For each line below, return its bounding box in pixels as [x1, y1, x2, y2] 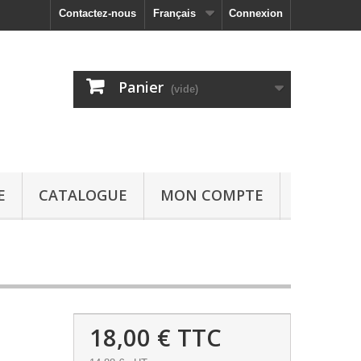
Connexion [229, 7, 283, 19]
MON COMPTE [160, 185, 263, 205]
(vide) [171, 83, 198, 95]
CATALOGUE [39, 185, 127, 205]
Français [153, 7, 196, 19]
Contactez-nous [59, 7, 136, 19]
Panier [118, 77, 164, 97]
